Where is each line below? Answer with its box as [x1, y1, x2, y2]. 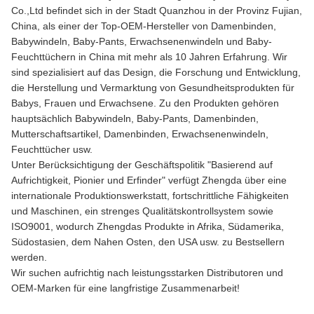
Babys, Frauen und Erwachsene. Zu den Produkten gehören [11, 97, 279, 109]
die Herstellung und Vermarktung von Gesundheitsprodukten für [11, 82, 294, 93]
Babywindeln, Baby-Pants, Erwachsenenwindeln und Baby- [11, 36, 272, 47]
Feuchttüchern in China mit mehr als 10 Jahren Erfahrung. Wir [11, 51, 287, 62]
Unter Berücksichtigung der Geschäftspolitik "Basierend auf [11, 159, 273, 170]
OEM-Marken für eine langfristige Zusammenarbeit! [11, 282, 240, 294]
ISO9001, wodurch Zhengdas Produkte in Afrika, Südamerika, [11, 221, 284, 232]
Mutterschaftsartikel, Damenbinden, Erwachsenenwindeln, [11, 128, 268, 139]
